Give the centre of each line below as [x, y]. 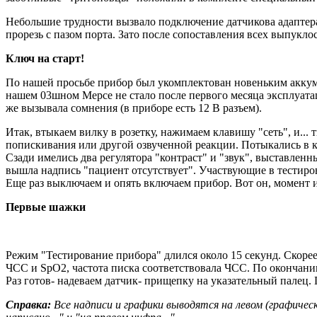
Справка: [28, 304]
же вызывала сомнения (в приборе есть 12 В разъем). [134, 108]
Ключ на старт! [45, 58]
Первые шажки [46, 207]
